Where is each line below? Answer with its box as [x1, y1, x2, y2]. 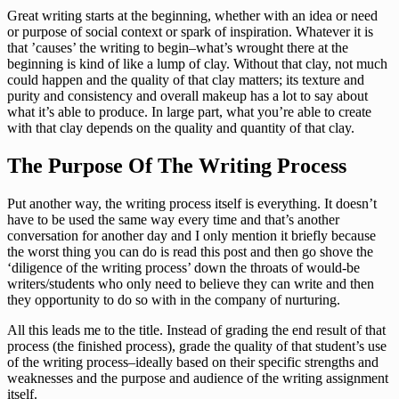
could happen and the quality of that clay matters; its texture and [7, 71, 364, 87]
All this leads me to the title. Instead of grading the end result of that [7, 322, 386, 338]
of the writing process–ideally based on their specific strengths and [7, 354, 379, 370]
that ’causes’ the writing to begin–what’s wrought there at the [7, 39, 348, 55]
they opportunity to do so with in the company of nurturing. [7, 291, 340, 307]
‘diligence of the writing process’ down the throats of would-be [7, 259, 360, 275]
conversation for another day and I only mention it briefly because [7, 227, 376, 243]
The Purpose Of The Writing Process [7, 153, 346, 177]
